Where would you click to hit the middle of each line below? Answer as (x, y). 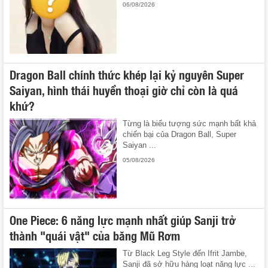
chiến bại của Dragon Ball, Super (180, 135)
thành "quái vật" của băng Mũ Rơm (95, 235)
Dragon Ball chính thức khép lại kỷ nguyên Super (127, 74)
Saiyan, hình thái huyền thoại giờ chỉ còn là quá (124, 90)
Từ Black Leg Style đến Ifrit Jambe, (185, 253)
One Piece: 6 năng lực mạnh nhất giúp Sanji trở (123, 219)
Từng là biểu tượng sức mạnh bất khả (190, 124)
